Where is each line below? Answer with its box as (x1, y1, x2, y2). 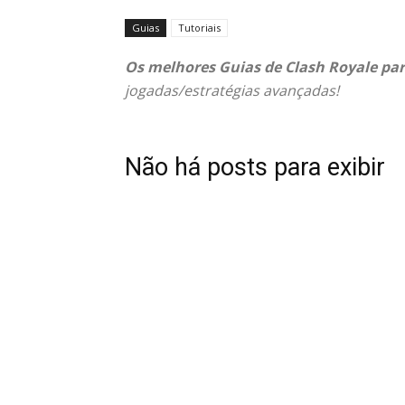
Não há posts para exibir (125, 153, 385, 182)
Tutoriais (178, 21, 221, 34)
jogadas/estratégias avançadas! (125, 80, 339, 100)
